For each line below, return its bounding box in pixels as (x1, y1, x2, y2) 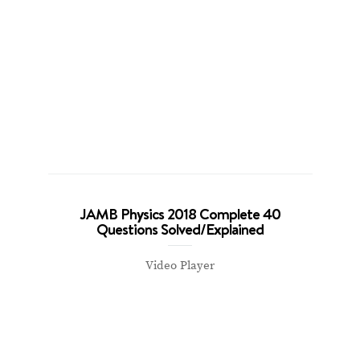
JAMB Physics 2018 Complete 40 (80, 203, 280, 225)
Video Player (145, 258, 215, 274)
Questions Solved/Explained (96, 219, 264, 240)
